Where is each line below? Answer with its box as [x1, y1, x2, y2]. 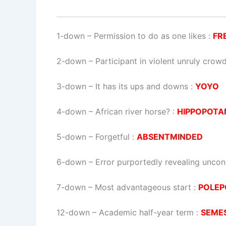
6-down [56, 157, 86, 167]
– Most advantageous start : [86, 182, 198, 193]
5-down [56, 132, 86, 142]
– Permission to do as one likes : [85, 31, 213, 41]
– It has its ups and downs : [86, 81, 195, 92]
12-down [56, 207, 90, 218]
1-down [56, 31, 85, 41]
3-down [56, 81, 86, 92]
